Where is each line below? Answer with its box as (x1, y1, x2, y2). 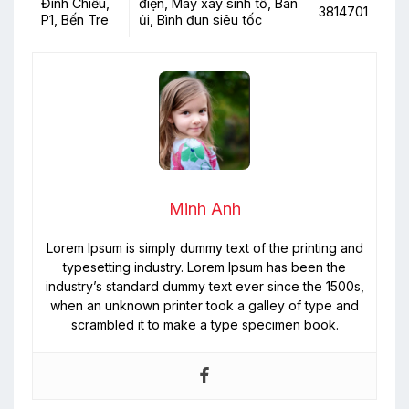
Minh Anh (168, 198, 241, 218)
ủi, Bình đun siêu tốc (139, 11, 262, 27)
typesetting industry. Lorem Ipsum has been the (63, 258, 346, 275)
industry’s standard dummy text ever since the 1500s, (45, 278, 364, 294)
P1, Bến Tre (41, 11, 109, 27)
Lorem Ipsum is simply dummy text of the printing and (46, 239, 363, 256)
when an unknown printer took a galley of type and (50, 297, 359, 313)
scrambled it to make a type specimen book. (70, 316, 339, 332)
